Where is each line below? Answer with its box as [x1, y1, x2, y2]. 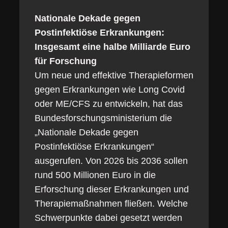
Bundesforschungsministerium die [34, 113, 172, 123]
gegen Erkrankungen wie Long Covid [34, 84, 185, 95]
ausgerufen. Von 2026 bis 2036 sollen [34, 156, 188, 166]
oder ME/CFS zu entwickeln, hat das [34, 99, 183, 109]
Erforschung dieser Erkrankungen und [34, 184, 189, 194]
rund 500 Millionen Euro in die [34, 170, 156, 180]
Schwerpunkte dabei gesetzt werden [34, 213, 182, 223]
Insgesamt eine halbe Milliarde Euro [34, 42, 190, 52]
